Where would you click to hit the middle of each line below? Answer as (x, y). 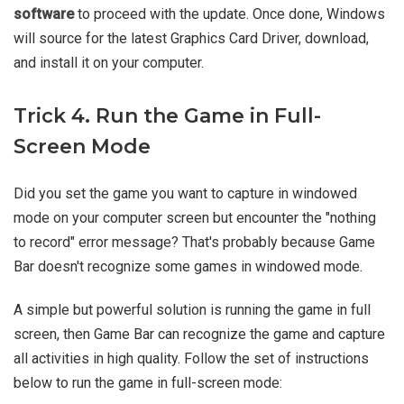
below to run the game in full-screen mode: (148, 383)
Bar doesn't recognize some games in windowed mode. (188, 267)
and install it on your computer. (109, 63)
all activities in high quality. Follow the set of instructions (191, 359)
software (44, 14)
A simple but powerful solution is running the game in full (192, 310)
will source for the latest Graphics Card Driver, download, (191, 39)
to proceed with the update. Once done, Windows (230, 14)
